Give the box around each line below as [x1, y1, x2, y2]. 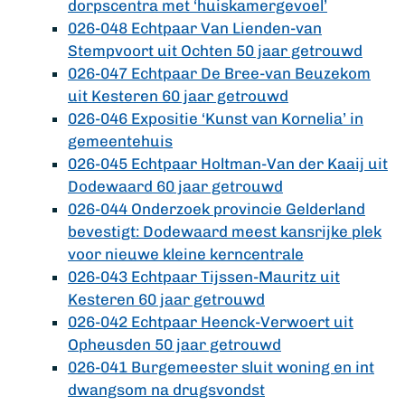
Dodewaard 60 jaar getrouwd [68, 177, 283, 195]
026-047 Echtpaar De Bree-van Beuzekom [68, 64, 371, 82]
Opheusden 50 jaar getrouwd [68, 335, 281, 353]
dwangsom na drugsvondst [68, 381, 265, 399]
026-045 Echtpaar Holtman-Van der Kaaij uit [68, 155, 388, 173]
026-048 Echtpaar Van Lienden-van [68, 19, 322, 37]
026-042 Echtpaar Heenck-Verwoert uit [68, 313, 353, 331]
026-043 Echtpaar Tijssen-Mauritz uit [68, 268, 340, 286]
